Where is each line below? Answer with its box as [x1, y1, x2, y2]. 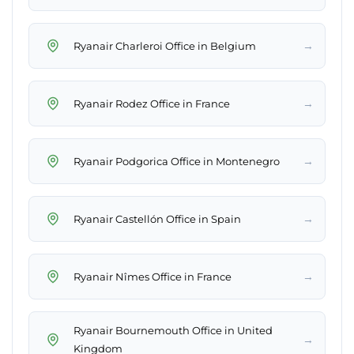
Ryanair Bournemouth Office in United [73, 324, 273, 337]
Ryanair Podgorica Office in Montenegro [73, 154, 280, 168]
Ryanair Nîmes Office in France [73, 269, 232, 283]
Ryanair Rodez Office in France [73, 96, 230, 110]
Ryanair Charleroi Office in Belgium [73, 39, 256, 52]
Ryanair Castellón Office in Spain [73, 212, 241, 225]
